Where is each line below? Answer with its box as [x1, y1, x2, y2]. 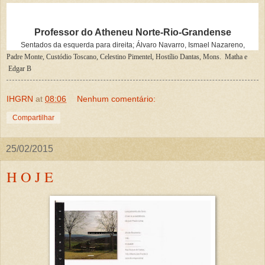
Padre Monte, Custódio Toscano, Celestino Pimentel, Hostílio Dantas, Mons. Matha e [7, 53, 247, 62]
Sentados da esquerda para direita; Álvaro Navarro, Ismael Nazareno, [20, 41, 245, 50]
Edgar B [7, 64, 31, 73]
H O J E [7, 167, 53, 187]
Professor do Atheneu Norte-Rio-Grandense [34, 27, 231, 38]
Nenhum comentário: [77, 94, 156, 104]
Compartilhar [12, 114, 54, 122]
